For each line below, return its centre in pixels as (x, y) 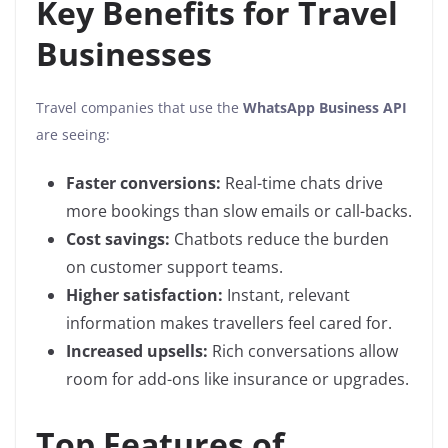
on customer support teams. (174, 267)
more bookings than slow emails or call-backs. (239, 211)
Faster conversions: (143, 183)
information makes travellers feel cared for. (229, 323)
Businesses (124, 54)
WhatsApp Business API (325, 108)
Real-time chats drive (302, 183)
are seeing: (73, 135)
